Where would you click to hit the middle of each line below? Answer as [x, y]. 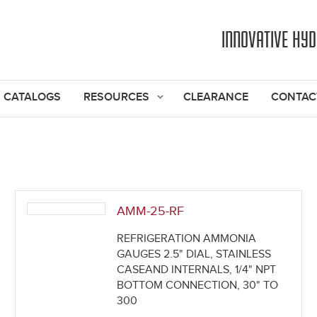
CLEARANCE [216, 97]
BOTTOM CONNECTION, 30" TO [197, 286]
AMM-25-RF [150, 212]
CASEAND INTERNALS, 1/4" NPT [196, 270]
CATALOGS [32, 97]
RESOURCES [116, 97]
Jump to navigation [158, 9]
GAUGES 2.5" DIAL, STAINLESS [194, 255]
